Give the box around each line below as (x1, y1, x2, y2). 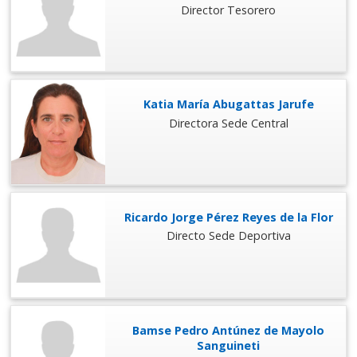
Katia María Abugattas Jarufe (143, 96, 314, 112)
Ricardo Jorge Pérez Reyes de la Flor (124, 210, 333, 226)
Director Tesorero (181, 2, 277, 18)
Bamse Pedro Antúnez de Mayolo (132, 322, 325, 338)
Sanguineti (197, 337, 261, 353)
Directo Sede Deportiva (166, 228, 291, 244)
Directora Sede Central (168, 115, 288, 131)
